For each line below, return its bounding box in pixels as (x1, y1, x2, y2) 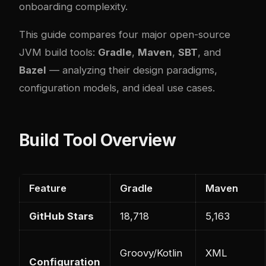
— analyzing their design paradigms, (46, 64, 217, 76)
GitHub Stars (29, 210, 94, 222)
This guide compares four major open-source (19, 28, 230, 40)
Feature (29, 182, 66, 194)
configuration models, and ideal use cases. (19, 81, 215, 94)
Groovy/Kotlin (120, 246, 182, 259)
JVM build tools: (19, 46, 98, 58)
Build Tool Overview (19, 129, 176, 150)
